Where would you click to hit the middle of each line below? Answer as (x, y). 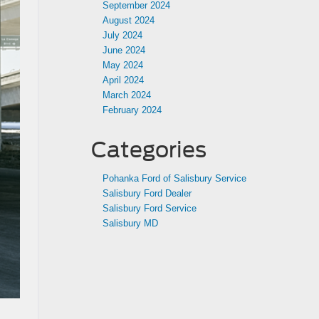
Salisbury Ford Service (150, 208)
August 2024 (129, 20)
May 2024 (123, 65)
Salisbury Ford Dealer (147, 193)
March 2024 (127, 95)
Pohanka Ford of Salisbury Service (174, 178)
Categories (149, 150)
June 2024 (124, 50)
